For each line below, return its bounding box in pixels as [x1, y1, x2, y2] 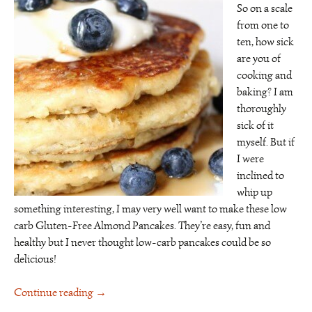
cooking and [237, 68, 292, 82]
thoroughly [237, 102, 286, 116]
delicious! [14, 252, 56, 266]
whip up [237, 185, 272, 199]
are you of [237, 52, 281, 65]
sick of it [237, 118, 274, 132]
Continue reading [14, 286, 95, 299]
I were [237, 152, 264, 166]
